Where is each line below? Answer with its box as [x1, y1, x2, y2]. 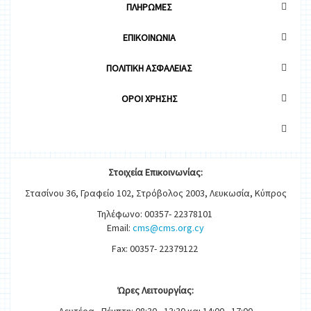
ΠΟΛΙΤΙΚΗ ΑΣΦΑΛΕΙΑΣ [106, 62, 192, 75]
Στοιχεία [108, 166, 143, 179]
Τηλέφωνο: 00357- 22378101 [96, 208, 215, 221]
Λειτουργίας [142, 284, 192, 297]
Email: [107, 221, 133, 235]
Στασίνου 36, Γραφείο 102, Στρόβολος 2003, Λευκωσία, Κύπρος [24, 187, 287, 200]
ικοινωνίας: [155, 166, 203, 179]
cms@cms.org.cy [133, 221, 204, 235]
